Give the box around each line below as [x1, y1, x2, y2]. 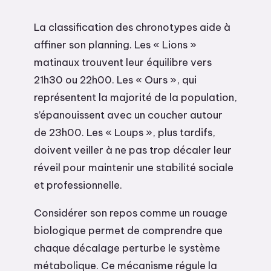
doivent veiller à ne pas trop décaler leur [34, 143, 232, 156]
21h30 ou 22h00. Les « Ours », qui [34, 73, 197, 86]
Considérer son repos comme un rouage [34, 206, 227, 219]
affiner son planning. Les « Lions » [34, 38, 197, 51]
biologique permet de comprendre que [34, 223, 223, 237]
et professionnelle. [34, 178, 122, 191]
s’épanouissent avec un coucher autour [34, 108, 223, 121]
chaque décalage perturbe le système [34, 241, 220, 254]
